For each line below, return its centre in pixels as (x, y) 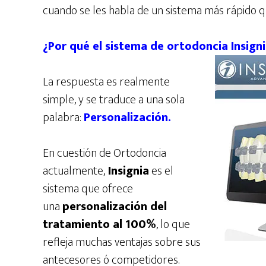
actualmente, (74, 171)
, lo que (173, 224)
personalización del (115, 206)
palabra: (63, 117)
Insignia (127, 171)
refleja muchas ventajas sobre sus (122, 242)
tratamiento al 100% (99, 224)
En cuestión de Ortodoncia (104, 153)
